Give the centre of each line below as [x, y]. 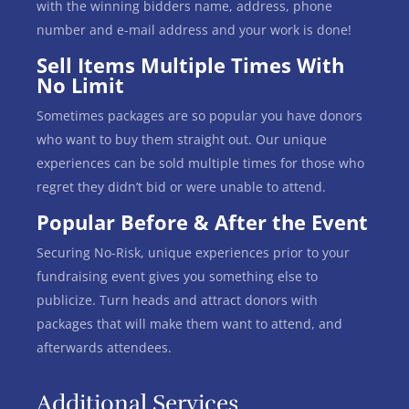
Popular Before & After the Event [202, 221]
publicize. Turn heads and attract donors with [177, 299]
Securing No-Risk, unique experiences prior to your [193, 252]
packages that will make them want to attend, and [189, 323]
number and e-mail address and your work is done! [194, 29]
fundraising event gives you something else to [177, 276]
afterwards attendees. [104, 347]
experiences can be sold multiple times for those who [200, 163]
